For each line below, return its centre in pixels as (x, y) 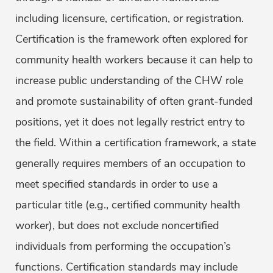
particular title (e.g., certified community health (128, 205)
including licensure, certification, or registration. (129, 19)
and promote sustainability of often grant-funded (134, 101)
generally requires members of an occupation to (130, 164)
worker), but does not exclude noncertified (117, 226)
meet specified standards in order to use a (117, 184)
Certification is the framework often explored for (131, 39)
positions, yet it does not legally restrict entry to (130, 122)
